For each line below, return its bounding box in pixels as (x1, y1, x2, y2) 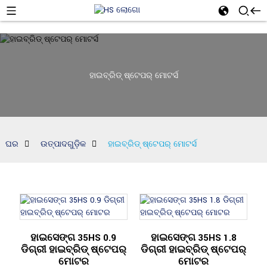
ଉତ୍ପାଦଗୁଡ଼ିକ (40, 139, 86, 150)
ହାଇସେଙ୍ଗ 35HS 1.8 (150, 231, 237, 244)
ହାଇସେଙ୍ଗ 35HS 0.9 (30, 231, 117, 244)
